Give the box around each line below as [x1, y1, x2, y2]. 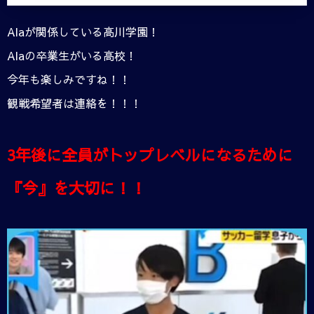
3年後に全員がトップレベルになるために [7, 144, 293, 166]
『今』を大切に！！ [7, 177, 146, 199]
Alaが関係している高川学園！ [7, 23, 159, 39]
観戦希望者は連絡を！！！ [7, 95, 142, 111]
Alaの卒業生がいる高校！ [7, 47, 137, 63]
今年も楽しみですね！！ [7, 71, 130, 87]
